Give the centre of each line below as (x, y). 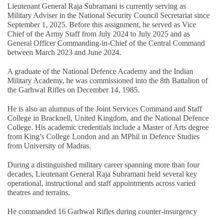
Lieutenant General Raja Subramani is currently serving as (97, 6)
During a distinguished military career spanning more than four (103, 164)
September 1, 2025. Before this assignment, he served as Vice (102, 24)
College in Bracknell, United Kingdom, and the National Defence (108, 118)
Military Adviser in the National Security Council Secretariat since (109, 15)
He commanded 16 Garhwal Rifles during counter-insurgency (102, 211)
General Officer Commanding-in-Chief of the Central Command (106, 43)
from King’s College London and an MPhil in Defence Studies (103, 136)
